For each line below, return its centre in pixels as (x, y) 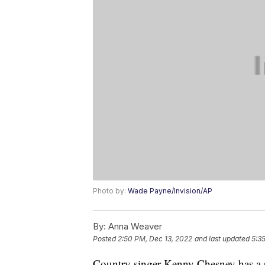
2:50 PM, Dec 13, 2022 (155, 239)
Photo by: (110, 191)
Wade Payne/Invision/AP (170, 191)
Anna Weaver (134, 227)
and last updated (222, 239)
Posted (105, 239)
